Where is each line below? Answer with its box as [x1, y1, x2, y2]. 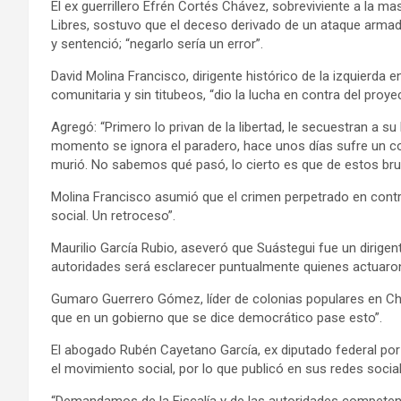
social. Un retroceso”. [51, 207, 175, 224]
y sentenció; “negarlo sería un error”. [51, 35, 263, 52]
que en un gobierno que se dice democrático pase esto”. [51, 309, 382, 326]
